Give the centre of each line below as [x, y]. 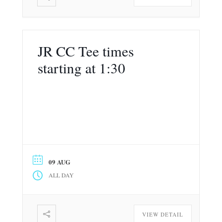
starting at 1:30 [81, 68]
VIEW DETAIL [163, 214]
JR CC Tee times [85, 51]
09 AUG [59, 162]
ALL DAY [61, 175]
